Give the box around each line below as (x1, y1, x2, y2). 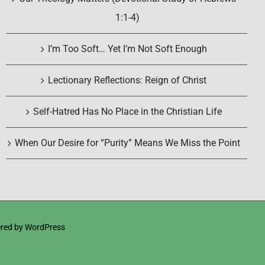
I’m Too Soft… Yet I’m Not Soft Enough (47, 43, 207, 55)
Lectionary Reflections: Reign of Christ (48, 75, 206, 86)
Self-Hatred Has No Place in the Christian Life (33, 106, 222, 118)
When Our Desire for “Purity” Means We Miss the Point (14, 137, 240, 149)
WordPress (24, 222, 65, 232)
